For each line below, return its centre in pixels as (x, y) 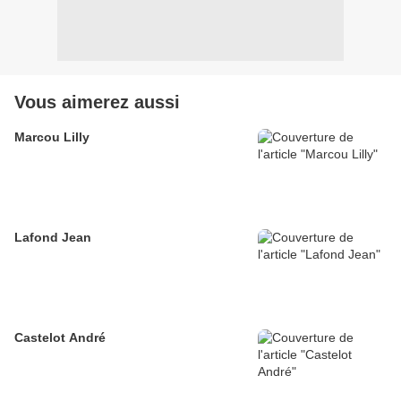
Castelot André (60, 338)
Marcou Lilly (52, 137)
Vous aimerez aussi (97, 102)
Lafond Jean (53, 238)
